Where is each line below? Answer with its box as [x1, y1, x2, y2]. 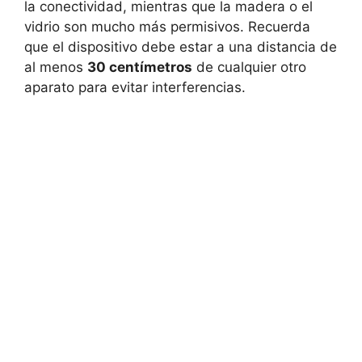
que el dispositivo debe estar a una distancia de [24, 39, 337, 56]
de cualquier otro [192, 59, 306, 76]
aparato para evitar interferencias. [24, 79, 246, 96]
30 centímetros [87, 59, 192, 76]
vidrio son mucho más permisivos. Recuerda [24, 19, 310, 36]
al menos [24, 59, 87, 76]
